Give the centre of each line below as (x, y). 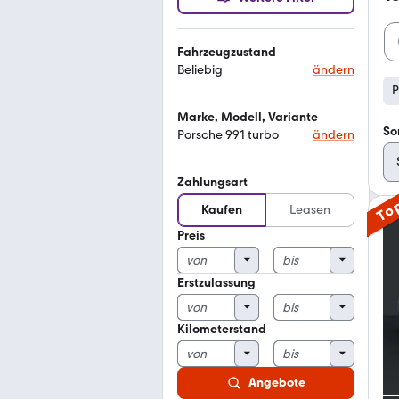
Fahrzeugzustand (227, 52)
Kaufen (222, 210)
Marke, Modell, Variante (248, 117)
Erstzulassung (216, 283)
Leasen (310, 210)
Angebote (277, 383)
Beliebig (200, 70)
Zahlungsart (212, 182)
